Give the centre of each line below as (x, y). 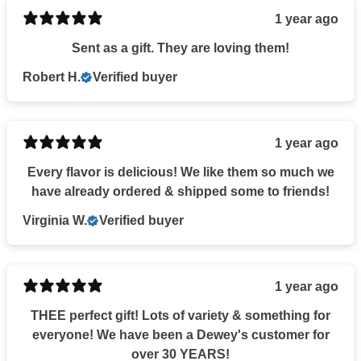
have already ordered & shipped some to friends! (180, 191)
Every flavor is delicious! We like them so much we (180, 172)
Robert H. (52, 77)
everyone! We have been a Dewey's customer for (180, 334)
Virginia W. (55, 220)
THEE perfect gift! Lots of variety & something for (180, 315)
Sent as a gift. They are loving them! (180, 48)
